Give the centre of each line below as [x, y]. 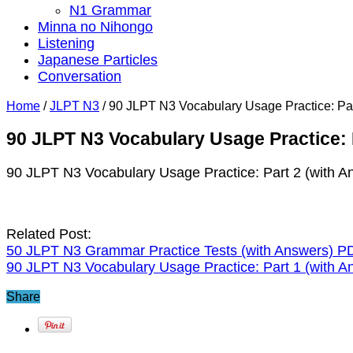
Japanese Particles [98, 59]
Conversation [80, 76]
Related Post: [49, 234]
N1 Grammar [110, 10]
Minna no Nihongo [95, 26]
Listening [66, 43]
